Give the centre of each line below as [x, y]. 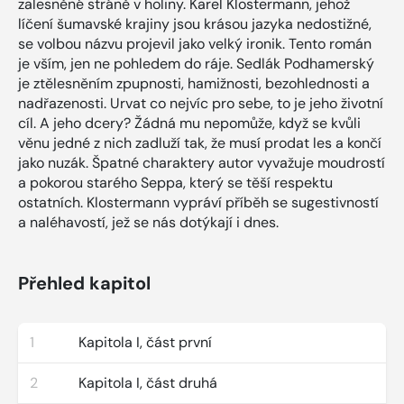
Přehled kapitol [84, 283]
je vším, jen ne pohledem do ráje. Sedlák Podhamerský [196, 63]
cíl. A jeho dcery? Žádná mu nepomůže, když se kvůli [189, 123]
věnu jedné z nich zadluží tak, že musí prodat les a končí [200, 142]
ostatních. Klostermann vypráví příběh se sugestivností [198, 202]
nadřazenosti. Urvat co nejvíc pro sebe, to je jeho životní [201, 103]
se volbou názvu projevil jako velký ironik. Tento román [195, 43]
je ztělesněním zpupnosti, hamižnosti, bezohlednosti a [194, 83]
